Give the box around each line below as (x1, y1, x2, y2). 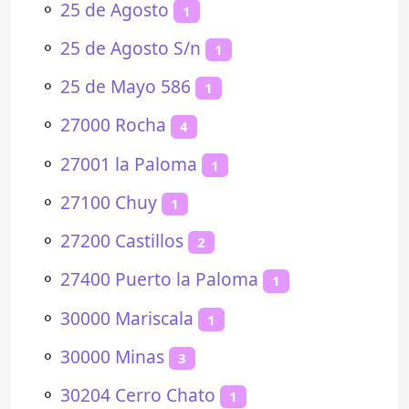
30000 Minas (60, 343, 164, 369)
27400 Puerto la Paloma (60, 267, 258, 292)
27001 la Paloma (60, 151, 197, 176)
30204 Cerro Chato (60, 383, 215, 407)
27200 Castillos (60, 228, 184, 253)
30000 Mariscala (60, 305, 194, 330)
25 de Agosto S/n (60, 35, 201, 60)
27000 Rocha (60, 112, 166, 138)
